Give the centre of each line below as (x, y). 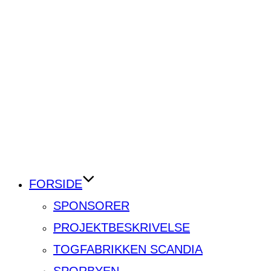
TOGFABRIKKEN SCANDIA (128, 250)
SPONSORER (91, 206)
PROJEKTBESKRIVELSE (122, 228)
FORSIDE (56, 184)
